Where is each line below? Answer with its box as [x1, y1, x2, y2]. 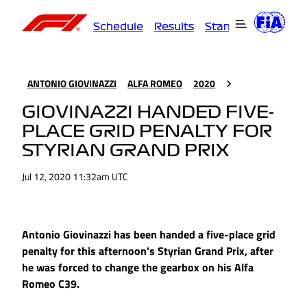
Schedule [93, 21, 143, 32]
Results [154, 21, 194, 32]
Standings [205, 21, 260, 32]
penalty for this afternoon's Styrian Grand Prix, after [22, 243, 273, 260]
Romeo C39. [22, 275, 79, 293]
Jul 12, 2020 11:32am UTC [22, 169, 128, 184]
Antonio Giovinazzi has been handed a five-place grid [22, 226, 275, 243]
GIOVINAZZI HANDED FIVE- [22, 104, 274, 121]
